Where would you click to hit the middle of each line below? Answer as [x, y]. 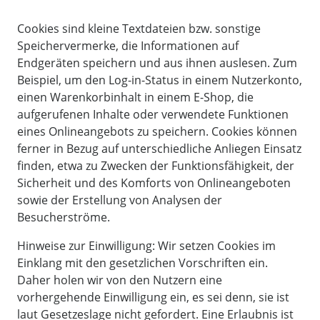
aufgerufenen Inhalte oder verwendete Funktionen [153, 114]
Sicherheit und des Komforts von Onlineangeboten [154, 182]
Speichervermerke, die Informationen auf [128, 45]
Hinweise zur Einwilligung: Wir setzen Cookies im [146, 245]
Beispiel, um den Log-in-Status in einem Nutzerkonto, [160, 80]
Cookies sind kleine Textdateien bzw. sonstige [139, 28]
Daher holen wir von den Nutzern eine [120, 280]
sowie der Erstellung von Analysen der [120, 200]
